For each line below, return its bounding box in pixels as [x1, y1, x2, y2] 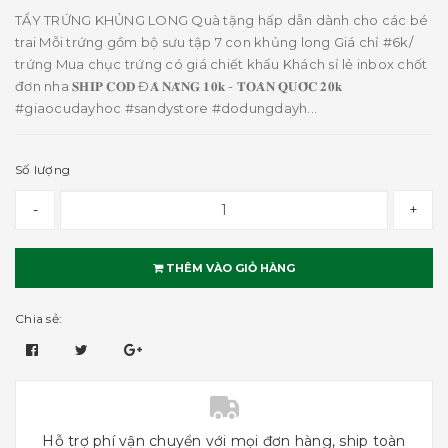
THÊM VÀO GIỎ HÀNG [163, 261, 295, 275]
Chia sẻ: [15, 311, 62, 326]
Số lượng [15, 162, 70, 177]
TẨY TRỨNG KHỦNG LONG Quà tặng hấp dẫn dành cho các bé [15, 12, 429, 28]
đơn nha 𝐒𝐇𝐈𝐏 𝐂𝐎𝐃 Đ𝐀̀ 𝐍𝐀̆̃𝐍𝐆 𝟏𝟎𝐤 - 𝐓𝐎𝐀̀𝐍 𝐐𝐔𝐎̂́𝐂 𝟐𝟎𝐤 [15, 78, 342, 94]
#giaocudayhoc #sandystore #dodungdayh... [15, 100, 317, 116]
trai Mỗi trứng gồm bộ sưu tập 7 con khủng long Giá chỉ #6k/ [15, 34, 413, 50]
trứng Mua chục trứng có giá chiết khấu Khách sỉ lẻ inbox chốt [15, 56, 428, 72]
